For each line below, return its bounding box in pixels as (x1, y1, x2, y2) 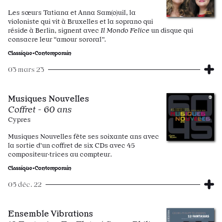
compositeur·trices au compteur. (8, 150, 112, 158)
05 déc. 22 (8, 180, 42, 188)
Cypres (8, 115, 31, 123)
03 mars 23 (8, 65, 44, 73)
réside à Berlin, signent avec (8, 26, 101, 34)
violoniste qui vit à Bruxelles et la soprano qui (8, 17, 153, 25)
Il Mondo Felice (101, 26, 150, 34)
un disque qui (150, 26, 193, 34)
